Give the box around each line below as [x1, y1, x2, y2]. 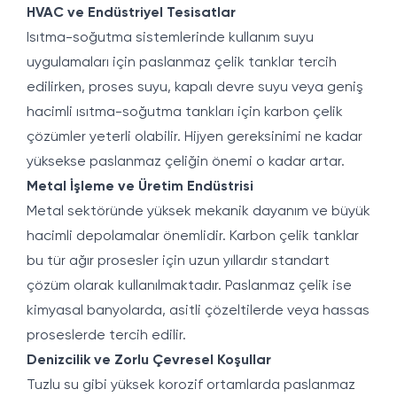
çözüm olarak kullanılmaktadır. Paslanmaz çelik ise [27, 279, 352, 293]
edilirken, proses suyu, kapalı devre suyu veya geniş [27, 81, 363, 95]
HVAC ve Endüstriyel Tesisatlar [27, 6, 236, 20]
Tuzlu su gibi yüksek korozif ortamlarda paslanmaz [27, 378, 355, 393]
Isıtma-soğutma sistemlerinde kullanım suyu [27, 31, 314, 45]
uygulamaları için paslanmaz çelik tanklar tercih [27, 56, 337, 70]
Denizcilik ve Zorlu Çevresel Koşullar [27, 354, 271, 368]
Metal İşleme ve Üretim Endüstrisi [27, 180, 253, 194]
